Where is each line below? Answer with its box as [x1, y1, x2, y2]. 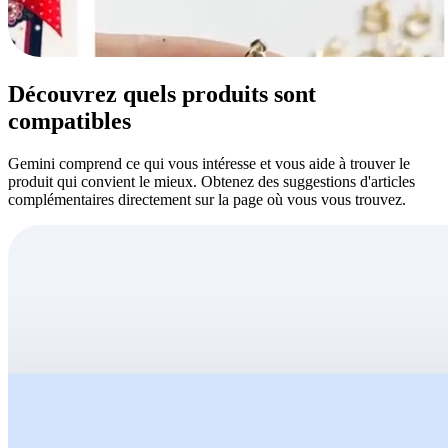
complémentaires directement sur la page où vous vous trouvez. [8, 191, 406, 209]
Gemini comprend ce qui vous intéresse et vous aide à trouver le [8, 155, 410, 173]
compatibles [8, 108, 131, 135]
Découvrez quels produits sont [8, 81, 316, 108]
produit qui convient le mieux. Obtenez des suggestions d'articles [8, 173, 415, 191]
